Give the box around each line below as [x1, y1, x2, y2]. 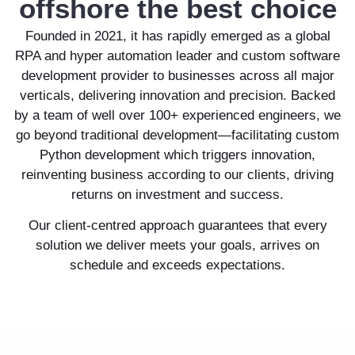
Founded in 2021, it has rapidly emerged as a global [25, 29, 330, 44]
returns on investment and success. [71, 187, 284, 203]
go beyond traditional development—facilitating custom [16, 128, 339, 143]
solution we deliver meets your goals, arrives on [36, 238, 319, 254]
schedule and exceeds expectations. [70, 258, 285, 273]
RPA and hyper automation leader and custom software [15, 48, 340, 64]
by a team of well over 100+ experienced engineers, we [14, 108, 341, 124]
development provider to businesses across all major [21, 68, 334, 84]
